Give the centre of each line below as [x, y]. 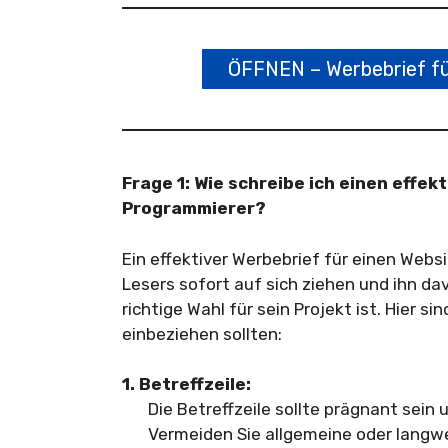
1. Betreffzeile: [186, 384]
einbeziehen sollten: [202, 333]
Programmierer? [194, 208]
